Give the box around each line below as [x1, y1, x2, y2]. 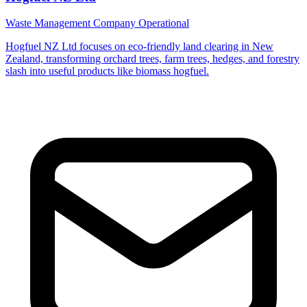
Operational [138, 17, 189, 29]
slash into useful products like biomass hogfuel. [5, 65, 209, 77]
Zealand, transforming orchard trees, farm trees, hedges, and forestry [5, 53, 299, 65]
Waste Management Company [5, 17, 138, 29]
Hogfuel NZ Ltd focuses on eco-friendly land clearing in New [5, 40, 273, 53]
